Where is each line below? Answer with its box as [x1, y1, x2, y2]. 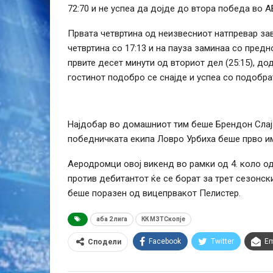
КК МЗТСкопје [141, 215, 185, 222]
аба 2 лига [96, 215, 127, 222]
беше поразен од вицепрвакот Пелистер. [68, 187, 241, 199]
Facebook [149, 236, 181, 246]
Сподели [88, 237, 121, 246]
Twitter [211, 236, 234, 246]
